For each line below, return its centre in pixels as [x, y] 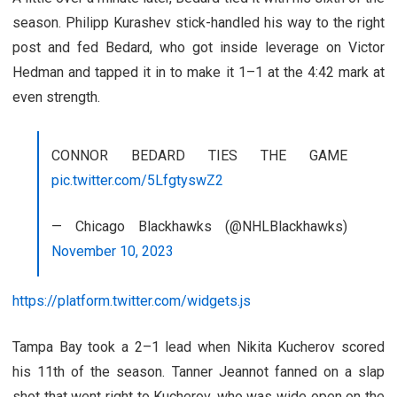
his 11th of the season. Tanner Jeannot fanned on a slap [198, 371]
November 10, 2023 [113, 251]
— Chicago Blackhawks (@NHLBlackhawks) [199, 226]
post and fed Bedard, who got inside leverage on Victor [198, 47]
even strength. [56, 97]
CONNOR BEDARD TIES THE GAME [199, 155]
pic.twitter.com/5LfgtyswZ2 [137, 180]
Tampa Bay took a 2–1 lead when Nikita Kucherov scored [198, 346]
